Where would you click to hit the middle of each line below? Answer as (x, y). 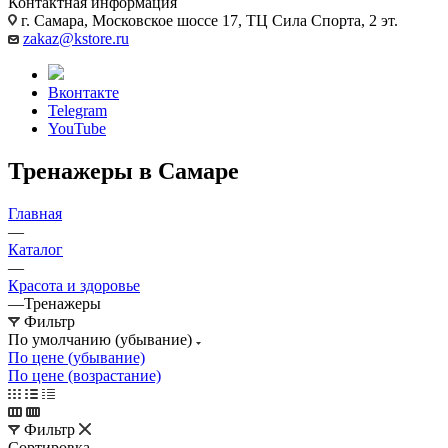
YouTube (77, 128)
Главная (35, 213)
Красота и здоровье (74, 285)
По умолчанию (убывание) (102, 339)
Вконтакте (83, 92)
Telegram (77, 110)
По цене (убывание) (76, 357)
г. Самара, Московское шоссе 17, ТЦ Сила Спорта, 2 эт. (207, 20)
